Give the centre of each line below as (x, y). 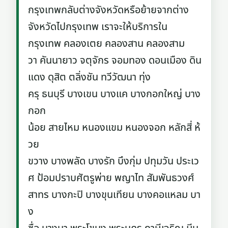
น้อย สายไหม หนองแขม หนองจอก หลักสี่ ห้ (115, 128)
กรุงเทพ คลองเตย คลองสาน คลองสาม (107, 44)
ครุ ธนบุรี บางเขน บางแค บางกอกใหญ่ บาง (115, 94)
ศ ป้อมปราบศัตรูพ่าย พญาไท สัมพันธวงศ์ (113, 178)
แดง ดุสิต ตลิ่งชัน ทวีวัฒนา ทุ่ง (90, 77)
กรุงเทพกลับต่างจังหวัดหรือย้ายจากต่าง (109, 10)
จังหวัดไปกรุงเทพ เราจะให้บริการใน (98, 27)
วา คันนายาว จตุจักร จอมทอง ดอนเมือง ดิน (115, 61)
